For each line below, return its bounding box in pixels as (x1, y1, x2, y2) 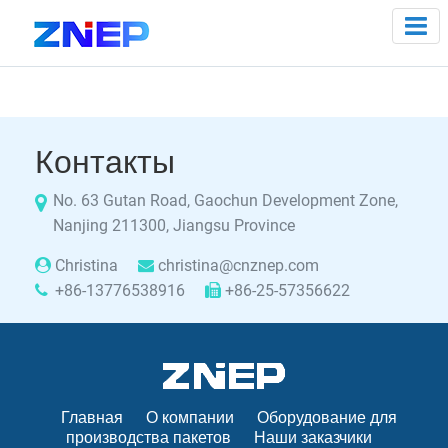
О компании (146, 408, 234, 427)
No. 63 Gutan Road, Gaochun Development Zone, (53, 191, 398, 210)
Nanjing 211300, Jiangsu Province (53, 216, 295, 235)
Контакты (35, 143, 175, 181)
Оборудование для (257, 408, 397, 427)
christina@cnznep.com (158, 256, 319, 275)
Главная (61, 408, 123, 427)
